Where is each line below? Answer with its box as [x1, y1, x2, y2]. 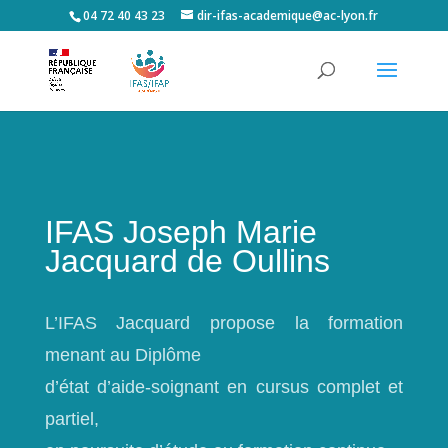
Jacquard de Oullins [44, 243, 330, 279]
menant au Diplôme [44, 345, 201, 365]
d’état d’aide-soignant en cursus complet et [44, 377, 404, 397]
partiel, [44, 409, 99, 429]
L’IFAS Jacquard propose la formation [44, 313, 404, 333]
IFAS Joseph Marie [44, 214, 317, 250]
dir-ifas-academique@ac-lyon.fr [197, 7, 379, 24]
